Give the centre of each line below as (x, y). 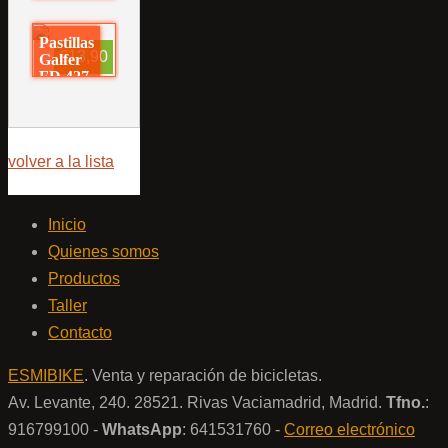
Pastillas (67, 43)
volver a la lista (61, 162)
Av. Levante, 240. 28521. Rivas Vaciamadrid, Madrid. (197, 403)
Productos (84, 279)
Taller (67, 306)
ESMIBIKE (46, 376)
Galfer (61, 60)
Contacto (80, 333)
